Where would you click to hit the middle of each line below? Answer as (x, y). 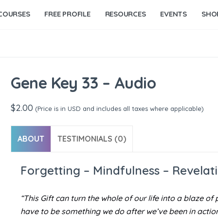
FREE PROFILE (67, 14)
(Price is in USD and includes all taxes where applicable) (119, 108)
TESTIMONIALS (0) (92, 139)
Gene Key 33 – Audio (83, 83)
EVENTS (173, 14)
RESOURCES (125, 14)
